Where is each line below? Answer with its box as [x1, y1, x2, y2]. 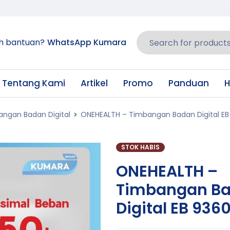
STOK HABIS [121, 143, 160, 151]
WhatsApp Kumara [47, 36, 126, 48]
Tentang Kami [2, 77, 65, 89]
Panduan [168, 77, 209, 89]
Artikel [81, 77, 108, 89]
